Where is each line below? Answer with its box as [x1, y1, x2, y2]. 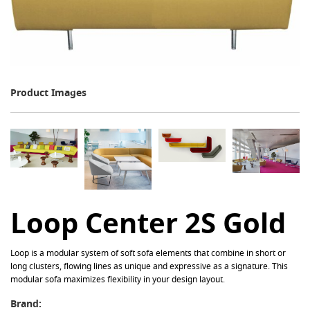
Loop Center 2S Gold [10, 203, 286, 243]
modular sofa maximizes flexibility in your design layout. [10, 273, 225, 286]
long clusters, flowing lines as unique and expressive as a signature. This [10, 260, 288, 273]
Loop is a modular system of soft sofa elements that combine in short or [10, 247, 286, 259]
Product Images [10, 85, 86, 99]
